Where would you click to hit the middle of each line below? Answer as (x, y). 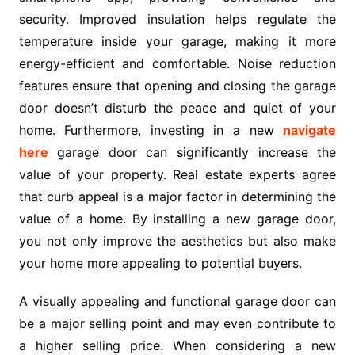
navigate (310, 130)
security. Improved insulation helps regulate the (177, 19)
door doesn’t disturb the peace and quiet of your (177, 108)
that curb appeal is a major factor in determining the (177, 197)
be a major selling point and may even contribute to (177, 324)
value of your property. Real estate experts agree (177, 175)
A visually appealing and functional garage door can (177, 302)
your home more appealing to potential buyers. (160, 263)
